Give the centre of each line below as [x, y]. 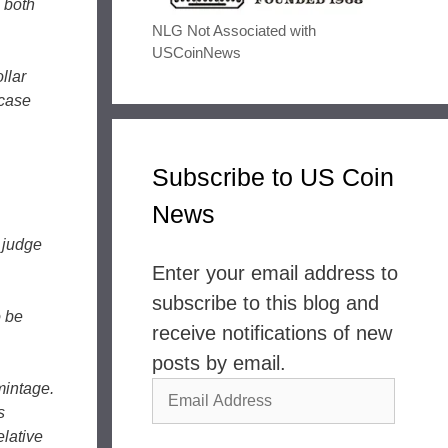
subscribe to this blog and [265, 302]
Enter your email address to [275, 272]
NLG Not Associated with [234, 30]
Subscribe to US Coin [273, 176]
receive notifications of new [272, 332]
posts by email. [219, 362]
